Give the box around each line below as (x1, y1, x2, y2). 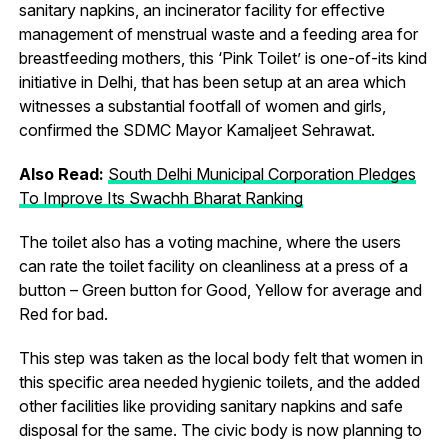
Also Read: (18, 164, 104, 185)
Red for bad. (18, 304, 108, 325)
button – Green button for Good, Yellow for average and (18, 280, 422, 301)
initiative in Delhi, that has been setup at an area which (18, 72, 406, 93)
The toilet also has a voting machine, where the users (18, 232, 401, 253)
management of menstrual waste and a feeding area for (18, 24, 418, 45)
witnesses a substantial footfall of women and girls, (18, 96, 386, 117)
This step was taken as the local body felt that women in (18, 348, 423, 369)
